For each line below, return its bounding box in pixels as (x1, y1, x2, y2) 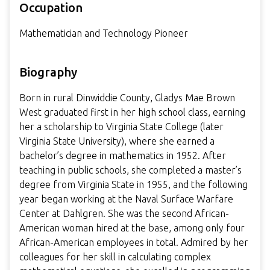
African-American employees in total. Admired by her (19, 237, 248, 248)
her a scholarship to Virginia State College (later (19, 121, 224, 133)
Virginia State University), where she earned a (19, 136, 215, 147)
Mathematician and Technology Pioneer (19, 28, 188, 39)
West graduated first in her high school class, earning (19, 107, 245, 118)
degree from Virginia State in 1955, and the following (19, 179, 248, 190)
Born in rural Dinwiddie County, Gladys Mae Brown (19, 92, 235, 104)
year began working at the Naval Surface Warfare (19, 193, 233, 205)
